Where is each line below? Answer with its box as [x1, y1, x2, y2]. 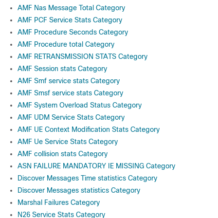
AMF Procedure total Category [18, 40, 114, 48]
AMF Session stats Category [18, 65, 107, 73]
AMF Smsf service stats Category [18, 89, 123, 97]
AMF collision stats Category [18, 150, 108, 158]
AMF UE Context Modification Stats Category [18, 126, 160, 133]
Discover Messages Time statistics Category [18, 174, 157, 182]
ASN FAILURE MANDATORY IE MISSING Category [18, 162, 175, 170]
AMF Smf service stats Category [18, 77, 120, 85]
